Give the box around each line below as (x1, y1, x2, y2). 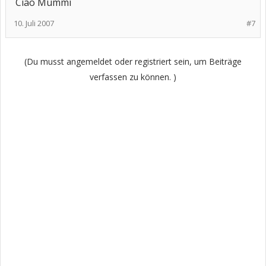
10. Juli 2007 (14, 18, 54, 28)
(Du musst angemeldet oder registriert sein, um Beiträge (24, 56, 242, 67)
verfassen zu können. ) (90, 71, 176, 83)
